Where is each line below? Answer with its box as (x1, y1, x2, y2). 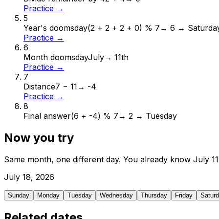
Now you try (4, 131, 74, 145)
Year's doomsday (23, 23, 88, 33)
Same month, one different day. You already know (4, 154, 193, 165)
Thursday (141, 192, 167, 199)
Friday (175, 192, 193, 199)
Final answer (23, 111, 71, 121)
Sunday (8, 192, 29, 199)
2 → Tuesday (129, 111, 177, 121)
